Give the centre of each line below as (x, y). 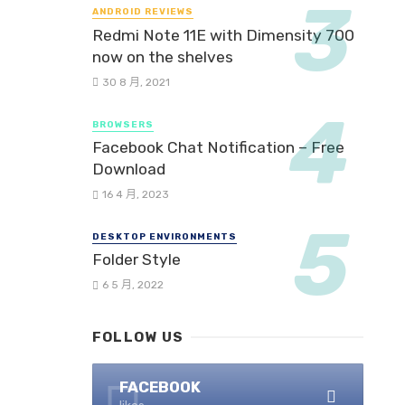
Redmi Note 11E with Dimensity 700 (223, 35)
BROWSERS (123, 124)
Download (129, 169)
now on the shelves (163, 57)
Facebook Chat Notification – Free (218, 147)
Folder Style (137, 260)
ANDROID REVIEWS (143, 12)
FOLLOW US (138, 338)
